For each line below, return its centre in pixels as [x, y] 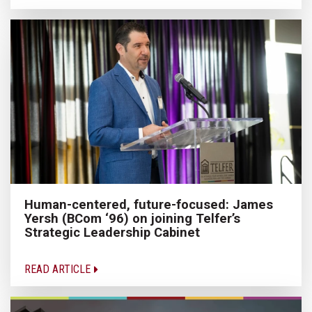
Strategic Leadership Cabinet [112, 232]
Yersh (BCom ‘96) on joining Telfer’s [132, 218]
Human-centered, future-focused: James [149, 204]
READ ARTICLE [59, 269]
